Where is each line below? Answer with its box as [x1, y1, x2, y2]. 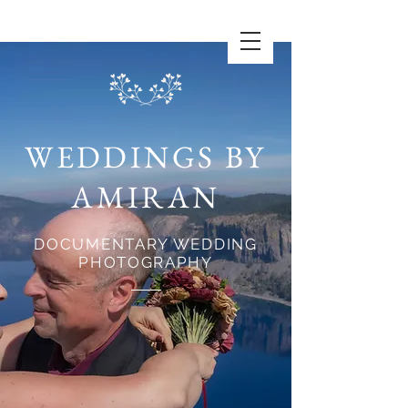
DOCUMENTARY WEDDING [34, 235, 258, 253]
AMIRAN [71, 177, 220, 217]
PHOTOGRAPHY [78, 253, 213, 271]
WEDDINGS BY [25, 137, 267, 177]
